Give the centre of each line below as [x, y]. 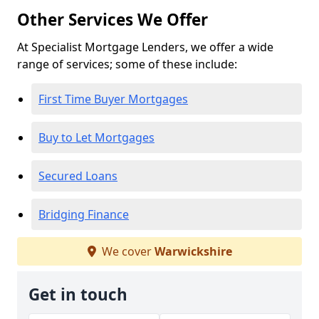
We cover [126, 251]
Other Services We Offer [113, 20]
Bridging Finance [84, 214]
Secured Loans [78, 176]
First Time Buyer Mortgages [113, 99]
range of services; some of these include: [127, 64]
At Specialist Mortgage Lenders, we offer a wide [145, 47]
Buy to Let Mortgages [96, 137]
